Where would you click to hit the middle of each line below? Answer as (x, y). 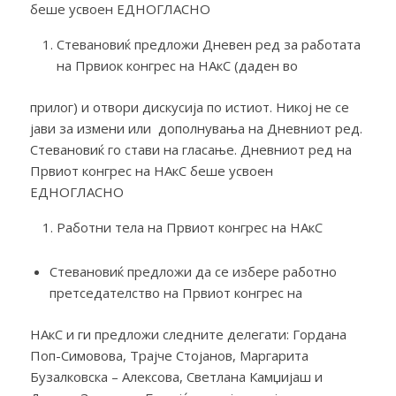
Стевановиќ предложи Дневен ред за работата (208, 44)
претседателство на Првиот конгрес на (175, 292)
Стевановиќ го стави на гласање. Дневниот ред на (190, 149)
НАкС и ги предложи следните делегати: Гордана (188, 334)
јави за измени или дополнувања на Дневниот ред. (196, 128)
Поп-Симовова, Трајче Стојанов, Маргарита (169, 355)
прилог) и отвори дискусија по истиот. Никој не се (189, 107)
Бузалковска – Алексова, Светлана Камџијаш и (176, 376)
